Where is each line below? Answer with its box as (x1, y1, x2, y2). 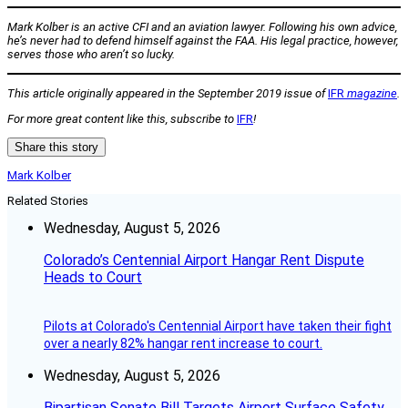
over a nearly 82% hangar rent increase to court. (44, 335, 322, 351)
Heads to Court (44, 268, 142, 286)
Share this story (15, 139, 98, 154)
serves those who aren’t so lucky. (7, 46, 175, 61)
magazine (347, 86, 397, 100)
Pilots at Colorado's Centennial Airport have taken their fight (44, 318, 392, 333)
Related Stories (7, 193, 88, 208)
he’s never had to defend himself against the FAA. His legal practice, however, (7, 33, 398, 47)
